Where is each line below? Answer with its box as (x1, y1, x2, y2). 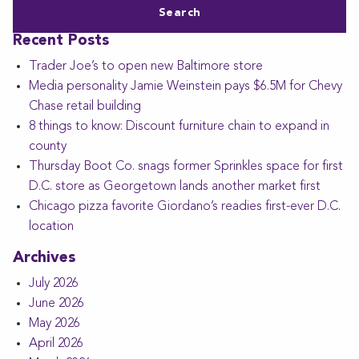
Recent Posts (13, 34, 109, 50)
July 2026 (29, 277, 79, 291)
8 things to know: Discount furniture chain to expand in (29, 120, 329, 134)
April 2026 (29, 337, 83, 351)
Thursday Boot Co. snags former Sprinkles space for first (29, 160, 343, 174)
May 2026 (29, 317, 80, 331)
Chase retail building (29, 100, 141, 114)
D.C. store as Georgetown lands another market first (29, 180, 321, 194)
